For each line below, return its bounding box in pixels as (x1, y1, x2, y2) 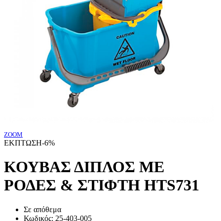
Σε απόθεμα (24, 205, 61, 214)
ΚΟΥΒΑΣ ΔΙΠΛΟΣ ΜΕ (4, 158, 164, 176)
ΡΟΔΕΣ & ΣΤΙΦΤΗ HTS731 (4, 176, 199, 194)
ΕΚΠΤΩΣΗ (4, 138, 42, 147)
